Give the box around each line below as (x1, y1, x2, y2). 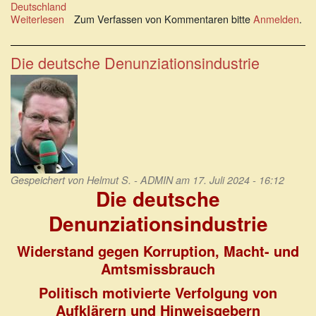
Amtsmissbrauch (101, 257, 215, 279)
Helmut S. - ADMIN (87, 172, 173, 187)
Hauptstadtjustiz (64, 36, 135, 51)
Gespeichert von (11, 172, 87, 187)
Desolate (64, 23, 104, 39)
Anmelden (253, 11, 299, 26)
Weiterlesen (11, 11, 64, 26)
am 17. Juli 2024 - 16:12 (173, 172, 284, 187)
